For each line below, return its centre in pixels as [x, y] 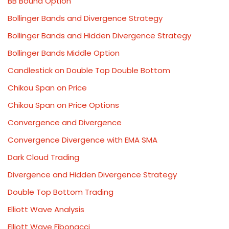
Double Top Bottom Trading [61, 192]
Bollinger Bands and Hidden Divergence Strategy [99, 36]
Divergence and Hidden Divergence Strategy [92, 175]
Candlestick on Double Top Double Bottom [89, 70]
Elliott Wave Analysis [46, 209]
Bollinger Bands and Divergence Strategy [85, 18]
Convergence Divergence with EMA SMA [83, 140]
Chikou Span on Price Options [63, 105]
